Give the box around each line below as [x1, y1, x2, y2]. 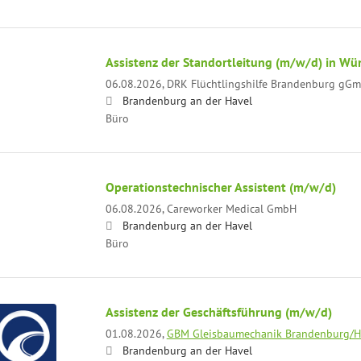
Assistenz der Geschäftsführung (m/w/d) [105, 303, 332, 320]
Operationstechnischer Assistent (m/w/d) [105, 178, 336, 195]
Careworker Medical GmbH [166, 200, 297, 216]
